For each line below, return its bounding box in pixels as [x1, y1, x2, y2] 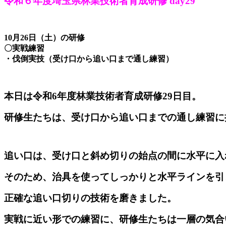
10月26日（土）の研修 [4, 33, 85, 42]
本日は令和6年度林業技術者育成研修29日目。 [4, 91, 201, 102]
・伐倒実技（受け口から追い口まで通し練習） [4, 54, 174, 64]
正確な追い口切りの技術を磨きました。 [4, 193, 177, 204]
